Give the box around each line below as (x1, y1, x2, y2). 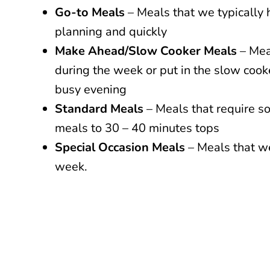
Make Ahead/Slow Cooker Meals (55, 43, 237, 59)
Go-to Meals (55, 4, 125, 20)
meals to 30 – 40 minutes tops (55, 120, 219, 136)
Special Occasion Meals (55, 139, 185, 155)
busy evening (55, 81, 127, 98)
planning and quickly (55, 24, 167, 40)
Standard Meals (55, 101, 146, 117)
